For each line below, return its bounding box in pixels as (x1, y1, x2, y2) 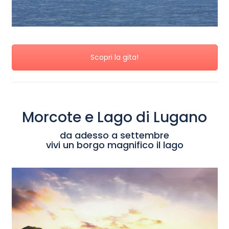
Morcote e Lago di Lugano (22, 107, 207, 128)
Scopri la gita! (90, 52, 139, 62)
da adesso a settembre (60, 129, 169, 142)
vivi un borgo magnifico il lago (45, 139, 184, 152)
